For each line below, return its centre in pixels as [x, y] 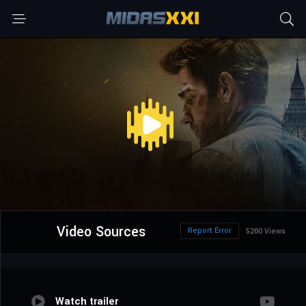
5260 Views [266, 232]
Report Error [210, 231]
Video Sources [101, 232]
